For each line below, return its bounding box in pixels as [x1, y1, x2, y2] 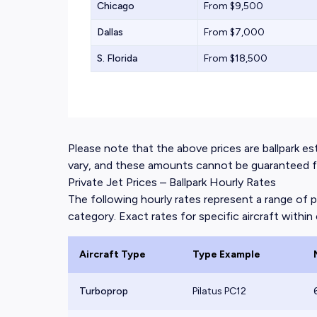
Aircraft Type [79, 248, 146, 260]
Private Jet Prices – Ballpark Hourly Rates [68, 175, 276, 189]
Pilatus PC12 [192, 285, 246, 297]
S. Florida [97, 52, 137, 64]
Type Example [192, 248, 260, 260]
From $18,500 [204, 52, 267, 64]
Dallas [97, 26, 123, 38]
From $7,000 [204, 26, 265, 38]
